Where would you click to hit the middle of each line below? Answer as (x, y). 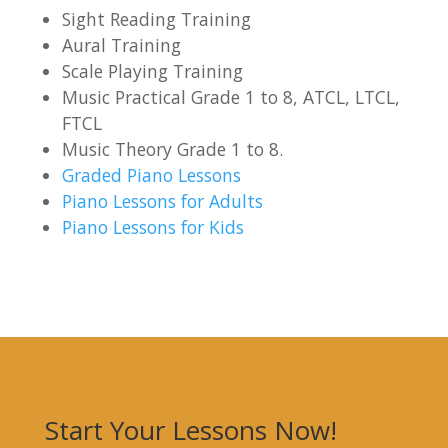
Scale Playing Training (153, 70)
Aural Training (122, 44)
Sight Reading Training (157, 18)
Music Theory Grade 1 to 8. (175, 148)
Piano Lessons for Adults (163, 200)
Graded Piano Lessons (152, 174)
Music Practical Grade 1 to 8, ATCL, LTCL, (231, 96)
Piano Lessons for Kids (153, 226)
